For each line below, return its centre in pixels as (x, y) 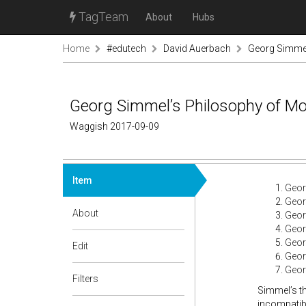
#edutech (126, 48)
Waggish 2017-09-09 (114, 126)
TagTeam (102, 17)
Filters (85, 279)
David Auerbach (197, 48)
